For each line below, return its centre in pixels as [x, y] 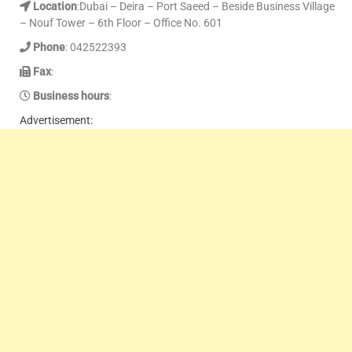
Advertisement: [56, 120]
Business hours [70, 95]
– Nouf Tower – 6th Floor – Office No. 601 [121, 22]
